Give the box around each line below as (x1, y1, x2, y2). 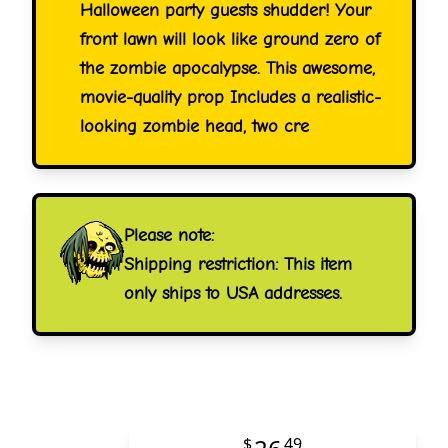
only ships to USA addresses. (124, 282, 342, 304)
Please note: (124, 224, 214, 246)
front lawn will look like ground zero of (80, 28, 380, 50)
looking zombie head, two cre (80, 115, 309, 137)
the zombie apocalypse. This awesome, (80, 57, 375, 79)
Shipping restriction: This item (124, 253, 352, 275)
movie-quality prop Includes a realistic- (80, 86, 381, 108)
